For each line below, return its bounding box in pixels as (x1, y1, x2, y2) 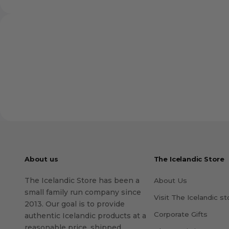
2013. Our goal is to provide (25, 199, 125, 209)
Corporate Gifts (153, 210, 208, 219)
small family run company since (25, 188, 141, 197)
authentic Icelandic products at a (25, 211, 146, 221)
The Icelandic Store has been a (25, 176, 140, 186)
